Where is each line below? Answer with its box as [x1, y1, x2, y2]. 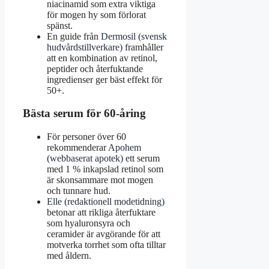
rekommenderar [47, 142, 108, 153]
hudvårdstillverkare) [47, 41, 122, 52]
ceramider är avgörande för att [47, 229, 160, 240]
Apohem [108, 142, 141, 153]
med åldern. [47, 250, 91, 261]
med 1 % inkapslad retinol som [47, 164, 163, 175]
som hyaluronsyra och [47, 218, 130, 229]
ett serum [123, 153, 160, 164]
